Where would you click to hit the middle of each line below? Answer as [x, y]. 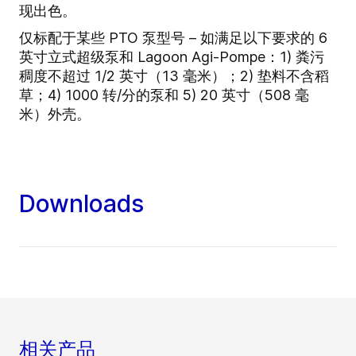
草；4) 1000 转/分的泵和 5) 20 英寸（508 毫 [164, 95]
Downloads [81, 203]
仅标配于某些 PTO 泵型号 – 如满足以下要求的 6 [173, 37]
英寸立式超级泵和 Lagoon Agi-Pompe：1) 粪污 [172, 56]
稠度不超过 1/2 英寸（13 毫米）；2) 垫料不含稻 [174, 75]
